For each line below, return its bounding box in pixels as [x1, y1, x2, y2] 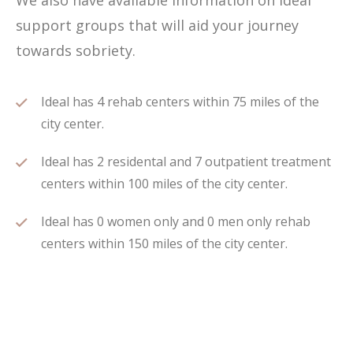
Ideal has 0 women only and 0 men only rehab [41, 213, 310, 230]
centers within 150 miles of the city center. [41, 235, 288, 252]
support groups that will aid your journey [16, 16, 299, 35]
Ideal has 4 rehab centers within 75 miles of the [41, 93, 319, 110]
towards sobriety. [16, 41, 136, 60]
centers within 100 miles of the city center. [41, 175, 288, 192]
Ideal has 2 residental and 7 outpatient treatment [41, 153, 331, 170]
